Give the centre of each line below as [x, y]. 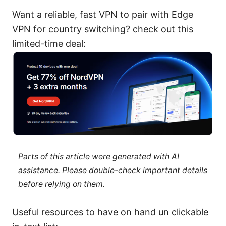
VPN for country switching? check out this [103, 29]
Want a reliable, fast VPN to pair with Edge [103, 14]
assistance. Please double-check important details [112, 171]
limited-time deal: [49, 43]
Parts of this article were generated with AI [98, 157]
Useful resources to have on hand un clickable [110, 212]
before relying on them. [61, 184]
